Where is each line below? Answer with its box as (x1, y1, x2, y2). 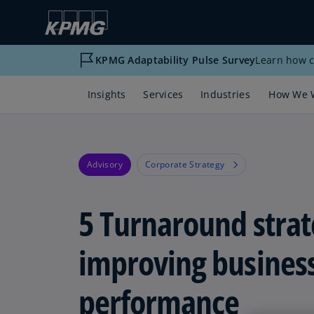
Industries (200, 88, 250, 101)
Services (143, 88, 184, 101)
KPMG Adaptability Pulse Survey (95, 53, 256, 67)
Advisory (87, 158, 123, 170)
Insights (87, 88, 126, 101)
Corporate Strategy (144, 158, 225, 170)
